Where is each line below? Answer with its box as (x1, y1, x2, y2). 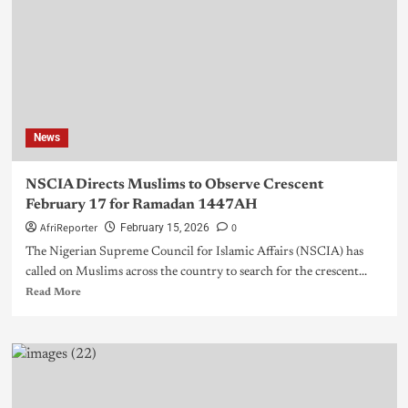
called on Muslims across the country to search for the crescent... (25, 266, 367, 280)
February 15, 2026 (119, 221, 209, 235)
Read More (25, 287, 81, 299)
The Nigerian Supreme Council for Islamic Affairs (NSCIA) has (25, 246, 363, 260)
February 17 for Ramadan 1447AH (25, 198, 258, 213)
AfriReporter (39, 220, 97, 237)
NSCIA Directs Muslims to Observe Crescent (25, 178, 323, 193)
